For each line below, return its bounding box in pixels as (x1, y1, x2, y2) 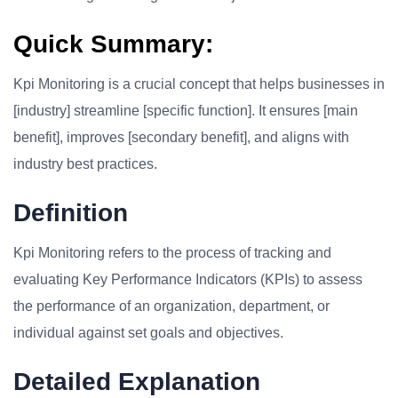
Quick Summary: (13, 30, 213, 58)
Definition (13, 199, 128, 227)
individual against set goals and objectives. (13, 325, 283, 340)
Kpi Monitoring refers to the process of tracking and (13, 245, 331, 260)
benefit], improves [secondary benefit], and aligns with (13, 130, 349, 145)
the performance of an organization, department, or (13, 298, 330, 314)
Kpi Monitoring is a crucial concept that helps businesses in (13, 76, 385, 92)
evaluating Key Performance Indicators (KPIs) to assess (13, 272, 362, 287)
